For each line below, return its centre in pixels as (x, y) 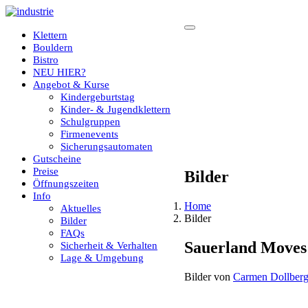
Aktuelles (81, 208)
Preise (46, 171)
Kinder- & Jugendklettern (115, 109)
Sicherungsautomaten (107, 146)
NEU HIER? (59, 72)
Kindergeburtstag (98, 97)
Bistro (46, 60)
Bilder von (209, 276)
